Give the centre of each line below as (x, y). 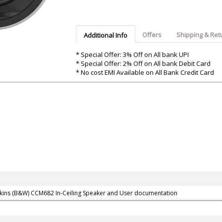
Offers (152, 35)
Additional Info (105, 35)
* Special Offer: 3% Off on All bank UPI (132, 55)
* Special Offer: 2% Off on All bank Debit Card (143, 64)
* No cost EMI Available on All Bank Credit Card (145, 73)
